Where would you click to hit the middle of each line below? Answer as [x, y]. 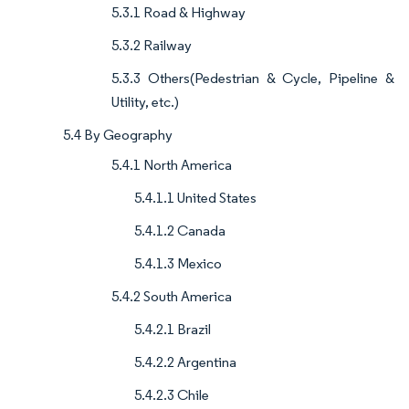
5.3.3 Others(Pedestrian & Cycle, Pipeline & [253, 79]
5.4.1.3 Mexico [178, 264]
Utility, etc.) [145, 102]
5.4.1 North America [172, 165]
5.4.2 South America [172, 297]
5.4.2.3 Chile [172, 395]
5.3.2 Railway [152, 46]
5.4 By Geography [118, 135]
